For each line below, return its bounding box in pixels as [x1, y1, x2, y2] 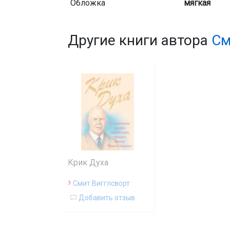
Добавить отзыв [77, 194, 135, 202]
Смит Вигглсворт [73, 179, 130, 187]
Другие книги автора [68, 32, 212, 49]
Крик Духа [68, 158, 108, 167]
